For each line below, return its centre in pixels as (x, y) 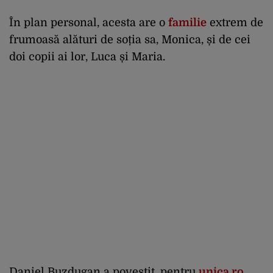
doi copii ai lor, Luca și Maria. (87, 56)
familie (187, 22)
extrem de (235, 22)
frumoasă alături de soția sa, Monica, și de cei (130, 39)
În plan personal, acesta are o (89, 22)
